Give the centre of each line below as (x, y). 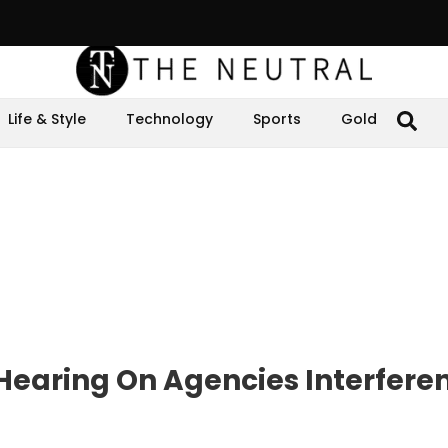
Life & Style (47, 119)
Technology (169, 119)
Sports (277, 119)
